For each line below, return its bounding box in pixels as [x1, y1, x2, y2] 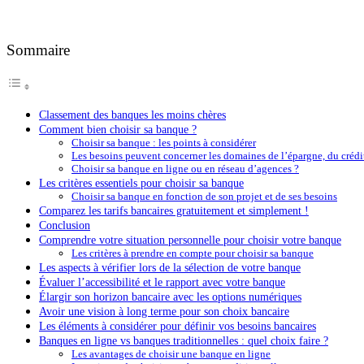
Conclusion [39, 219, 90, 232]
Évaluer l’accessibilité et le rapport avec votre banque [39, 275, 285, 289]
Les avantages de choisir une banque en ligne [71, 348, 271, 361]
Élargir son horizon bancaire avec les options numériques [39, 290, 301, 304]
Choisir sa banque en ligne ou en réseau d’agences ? [71, 162, 299, 175]
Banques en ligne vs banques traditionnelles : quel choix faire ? [39, 334, 328, 348]
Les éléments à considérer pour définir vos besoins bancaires [39, 319, 316, 333]
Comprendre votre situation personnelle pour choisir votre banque [39, 233, 341, 247]
